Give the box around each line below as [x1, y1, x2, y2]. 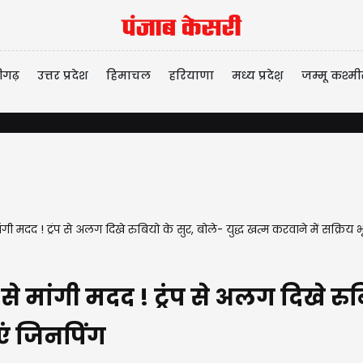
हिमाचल [106, 67, 151, 84]
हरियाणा [169, 67, 214, 84]
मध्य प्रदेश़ [232, 67, 284, 84]
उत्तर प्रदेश [37, 67, 88, 84]
